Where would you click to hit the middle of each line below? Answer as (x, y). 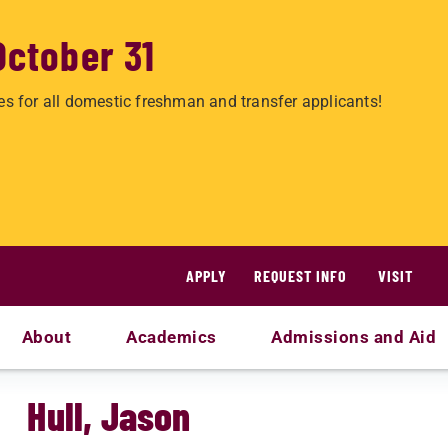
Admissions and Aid (354, 337)
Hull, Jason (109, 415)
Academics (171, 337)
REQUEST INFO (300, 275)
